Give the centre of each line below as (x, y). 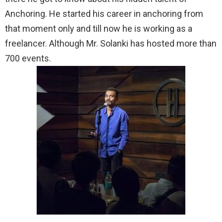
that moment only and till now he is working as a (99, 28)
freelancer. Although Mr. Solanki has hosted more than (111, 43)
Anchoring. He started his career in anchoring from (104, 14)
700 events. (28, 58)
